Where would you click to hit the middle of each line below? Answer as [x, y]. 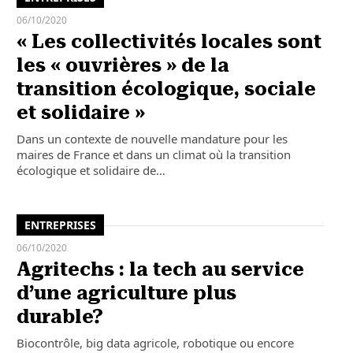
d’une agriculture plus [126, 294]
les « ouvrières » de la [123, 65]
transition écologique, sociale [166, 89]
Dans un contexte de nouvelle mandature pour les [152, 139]
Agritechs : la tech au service [160, 270]
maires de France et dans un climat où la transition [153, 154]
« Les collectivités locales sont [169, 42]
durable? [59, 317]
